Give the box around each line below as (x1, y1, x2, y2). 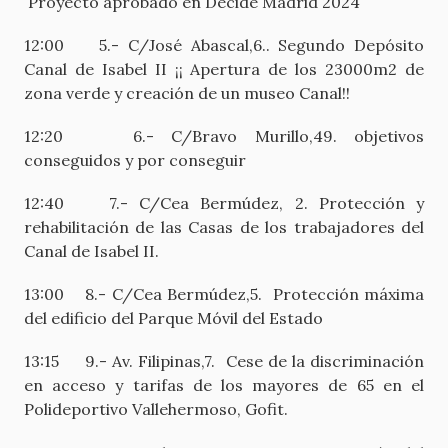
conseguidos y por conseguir (24, 149, 246, 170)
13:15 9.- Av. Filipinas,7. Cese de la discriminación (24, 351, 424, 372)
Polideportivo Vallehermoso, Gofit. (24, 399, 288, 420)
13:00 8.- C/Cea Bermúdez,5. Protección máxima (24, 284, 424, 305)
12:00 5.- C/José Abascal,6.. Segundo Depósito (24, 34, 424, 55)
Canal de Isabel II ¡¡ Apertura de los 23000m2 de (24, 58, 424, 79)
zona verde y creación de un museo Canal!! (24, 82, 350, 103)
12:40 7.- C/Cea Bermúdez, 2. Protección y (24, 193, 424, 214)
